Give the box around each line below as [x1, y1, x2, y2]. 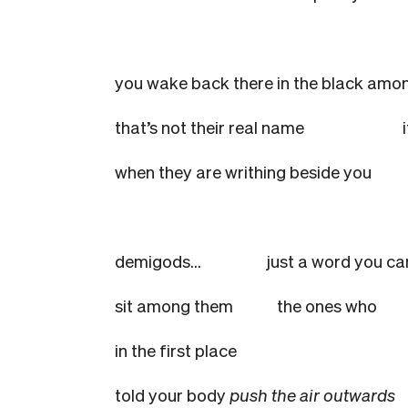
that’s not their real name [115, 116, 304, 138]
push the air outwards [229, 383, 395, 405]
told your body [115, 383, 229, 405]
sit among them [115, 294, 233, 316]
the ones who [277, 294, 377, 316]
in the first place [115, 339, 237, 361]
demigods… [115, 250, 263, 271]
